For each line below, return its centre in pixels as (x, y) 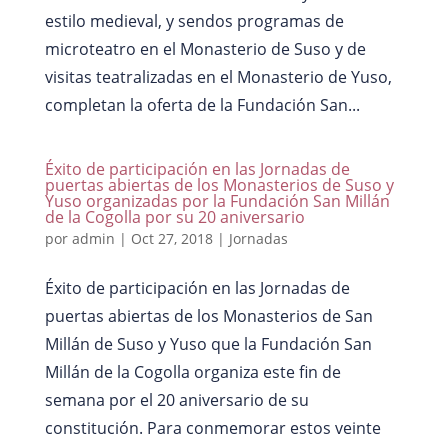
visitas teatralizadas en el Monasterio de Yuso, (218, 76)
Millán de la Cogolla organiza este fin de (192, 371)
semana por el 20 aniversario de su (176, 399)
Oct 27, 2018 (171, 238)
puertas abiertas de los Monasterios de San (208, 315)
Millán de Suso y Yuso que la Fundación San (208, 343)
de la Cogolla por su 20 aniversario (174, 216)
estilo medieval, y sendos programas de (194, 20)
